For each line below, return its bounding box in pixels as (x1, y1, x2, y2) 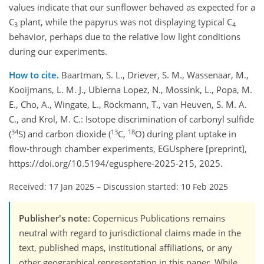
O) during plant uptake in (135, 128, 236, 140)
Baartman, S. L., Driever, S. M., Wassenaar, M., (61, 69, 249, 81)
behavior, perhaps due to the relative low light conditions (9, 31, 240, 43)
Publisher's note (19, 212, 88, 225)
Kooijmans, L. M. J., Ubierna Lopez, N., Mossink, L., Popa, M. (9, 84, 252, 96)
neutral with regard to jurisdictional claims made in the (19, 227, 241, 239)
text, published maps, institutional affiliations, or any (19, 242, 232, 254)
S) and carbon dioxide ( (18, 128, 111, 140)
